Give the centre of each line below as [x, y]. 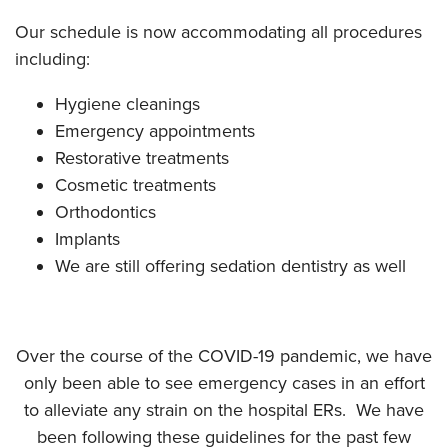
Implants [87, 238]
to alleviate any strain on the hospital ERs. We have [224, 409]
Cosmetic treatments [135, 184]
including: [52, 58]
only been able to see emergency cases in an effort [224, 382]
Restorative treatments [142, 157]
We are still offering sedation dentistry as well [230, 265]
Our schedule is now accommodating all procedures [218, 31]
